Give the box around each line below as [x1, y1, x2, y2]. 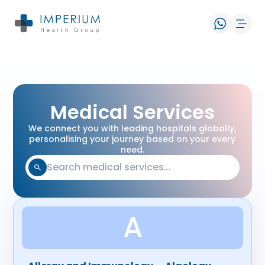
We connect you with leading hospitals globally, [28, 122, 237, 134]
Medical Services [50, 99, 215, 125]
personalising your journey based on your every [29, 133, 236, 145]
